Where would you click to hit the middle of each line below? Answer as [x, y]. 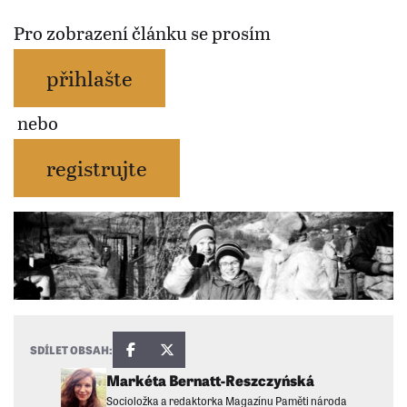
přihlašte [89, 77]
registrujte [97, 167]
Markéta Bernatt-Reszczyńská [210, 380]
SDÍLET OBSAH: [71, 349]
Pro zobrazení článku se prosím [142, 32]
